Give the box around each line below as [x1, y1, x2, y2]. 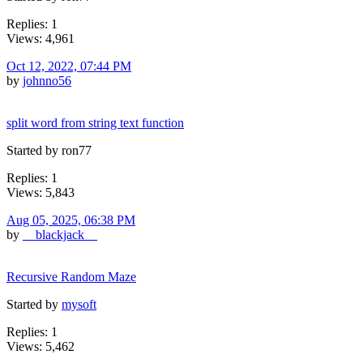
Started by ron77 [6, 143, 92, 157]
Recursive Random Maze [6, 269, 136, 284]
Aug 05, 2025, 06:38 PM [6, 212, 135, 227]
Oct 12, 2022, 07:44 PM [6, 58, 131, 73]
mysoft [62, 297, 96, 311]
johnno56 [23, 73, 71, 88]
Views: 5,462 [6, 339, 75, 353]
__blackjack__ [23, 227, 97, 241]
